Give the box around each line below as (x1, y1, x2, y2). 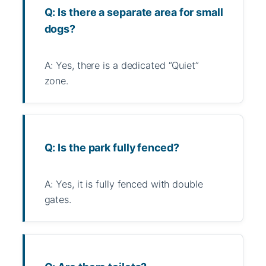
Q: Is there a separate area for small (44, 5, 223, 18)
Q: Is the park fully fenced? (44, 141, 179, 154)
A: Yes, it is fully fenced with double (44, 178, 203, 191)
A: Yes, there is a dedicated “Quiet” (44, 59, 199, 71)
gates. (44, 194, 71, 206)
